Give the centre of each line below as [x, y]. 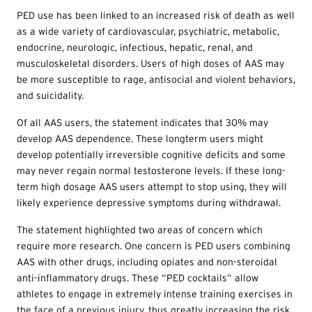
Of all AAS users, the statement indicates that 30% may [142, 123]
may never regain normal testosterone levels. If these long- [151, 171]
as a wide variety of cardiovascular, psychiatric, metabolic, [148, 32]
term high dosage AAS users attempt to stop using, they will [152, 187]
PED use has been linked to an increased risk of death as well [156, 16]
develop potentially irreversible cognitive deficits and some [151, 155]
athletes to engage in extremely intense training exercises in [155, 294]
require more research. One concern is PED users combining [154, 246]
